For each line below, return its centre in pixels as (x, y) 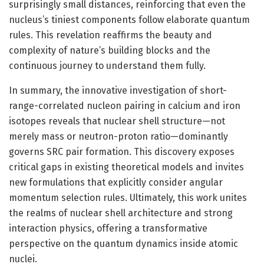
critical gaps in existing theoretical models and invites (126, 167)
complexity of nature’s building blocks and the (110, 50)
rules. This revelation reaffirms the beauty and (110, 35)
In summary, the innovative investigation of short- (118, 90)
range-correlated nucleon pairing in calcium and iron (125, 105)
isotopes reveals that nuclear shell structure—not (117, 121)
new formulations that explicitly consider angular (116, 182)
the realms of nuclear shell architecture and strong (121, 213)
